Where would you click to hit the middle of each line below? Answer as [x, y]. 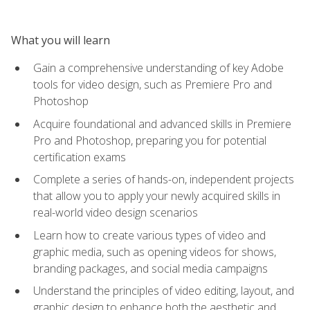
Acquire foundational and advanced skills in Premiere [162, 124]
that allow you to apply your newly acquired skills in [157, 196]
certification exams [80, 157]
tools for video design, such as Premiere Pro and [153, 84]
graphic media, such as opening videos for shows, [155, 252]
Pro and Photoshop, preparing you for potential [150, 140]
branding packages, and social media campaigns [151, 268]
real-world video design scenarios [116, 213]
